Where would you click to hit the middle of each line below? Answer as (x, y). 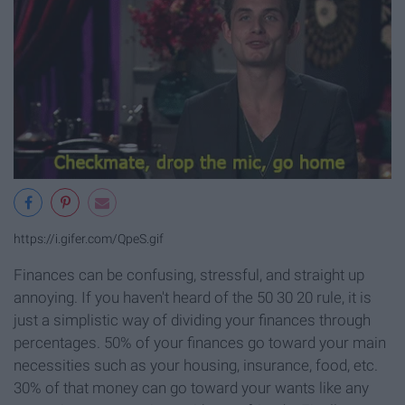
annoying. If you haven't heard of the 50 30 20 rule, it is (193, 298)
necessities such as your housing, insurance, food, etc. (196, 366)
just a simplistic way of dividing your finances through (192, 320)
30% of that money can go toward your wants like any (191, 388)
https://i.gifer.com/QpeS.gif (89, 240)
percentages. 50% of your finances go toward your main (200, 343)
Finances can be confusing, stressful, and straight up (189, 275)
